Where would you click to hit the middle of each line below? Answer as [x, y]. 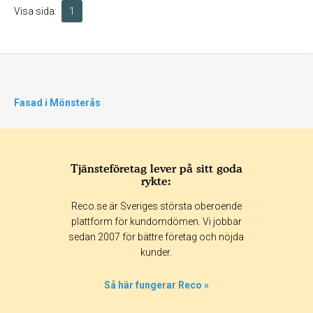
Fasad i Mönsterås [57, 103]
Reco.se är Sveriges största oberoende [156, 206]
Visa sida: [35, 11]
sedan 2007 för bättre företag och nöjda [156, 237]
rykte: [156, 181]
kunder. [156, 252]
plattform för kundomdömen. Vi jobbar [156, 221]
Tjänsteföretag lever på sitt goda [156, 168]
